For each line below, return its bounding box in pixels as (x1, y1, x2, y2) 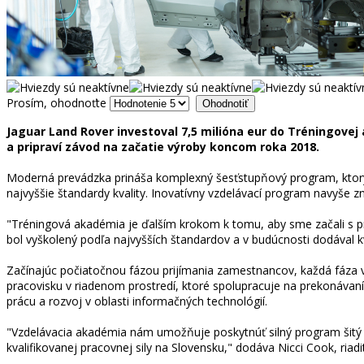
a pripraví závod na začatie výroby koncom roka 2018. (6, 138, 319, 154)
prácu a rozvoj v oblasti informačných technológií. (6, 292, 267, 309)
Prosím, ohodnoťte (6, 94, 106, 110)
